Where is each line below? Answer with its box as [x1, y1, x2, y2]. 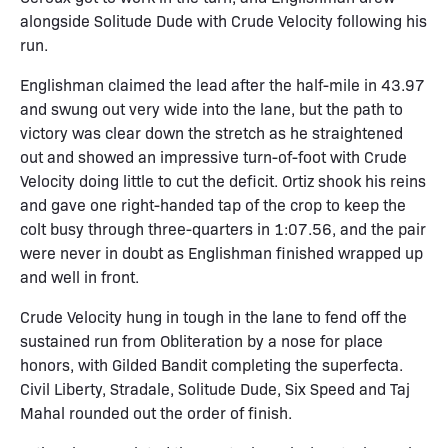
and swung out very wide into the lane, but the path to [20, 97, 403, 119]
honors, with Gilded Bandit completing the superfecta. [20, 353, 403, 375]
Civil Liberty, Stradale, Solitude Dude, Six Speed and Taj [20, 377, 410, 399]
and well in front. [20, 265, 139, 287]
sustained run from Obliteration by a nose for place [20, 329, 383, 351]
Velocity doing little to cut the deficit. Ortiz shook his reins [20, 169, 426, 191]
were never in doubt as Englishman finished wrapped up [20, 241, 423, 263]
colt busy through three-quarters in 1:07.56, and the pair [20, 217, 426, 239]
